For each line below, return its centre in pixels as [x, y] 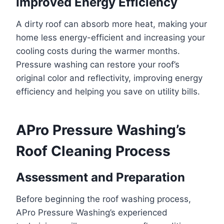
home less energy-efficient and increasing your [110, 37]
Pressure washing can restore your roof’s [98, 64]
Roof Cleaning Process [93, 151]
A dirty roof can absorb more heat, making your [111, 24]
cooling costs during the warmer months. [98, 51]
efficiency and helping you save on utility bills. [108, 91]
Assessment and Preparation [100, 177]
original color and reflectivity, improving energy [109, 78]
